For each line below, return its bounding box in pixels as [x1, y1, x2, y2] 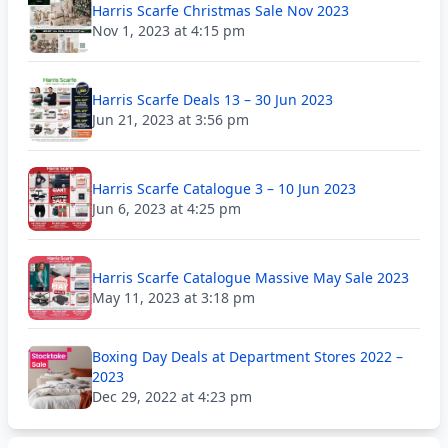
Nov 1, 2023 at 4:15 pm [92, 21, 245, 40]
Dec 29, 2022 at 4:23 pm [92, 387, 252, 406]
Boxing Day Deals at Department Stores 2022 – [92, 347, 403, 366]
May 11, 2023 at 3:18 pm [92, 288, 255, 307]
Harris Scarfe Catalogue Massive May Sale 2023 [92, 268, 409, 287]
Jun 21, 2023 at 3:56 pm [92, 110, 249, 129]
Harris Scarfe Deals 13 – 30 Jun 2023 [92, 90, 333, 109]
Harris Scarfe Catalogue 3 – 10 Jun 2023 [92, 179, 356, 198]
